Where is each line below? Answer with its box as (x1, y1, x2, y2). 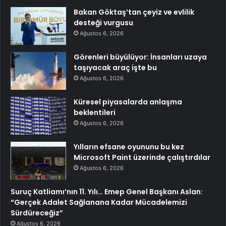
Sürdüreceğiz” (11, 207, 63, 218)
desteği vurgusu (74, 17, 133, 28)
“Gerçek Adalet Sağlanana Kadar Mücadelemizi (11, 197, 187, 207)
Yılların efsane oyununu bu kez (74, 141, 184, 152)
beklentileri (74, 107, 116, 118)
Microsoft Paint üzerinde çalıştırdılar (74, 152, 210, 162)
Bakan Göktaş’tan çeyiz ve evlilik (74, 7, 194, 17)
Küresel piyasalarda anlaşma (74, 96, 182, 107)
